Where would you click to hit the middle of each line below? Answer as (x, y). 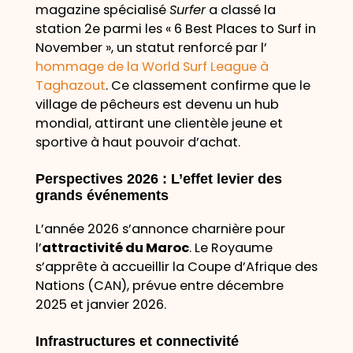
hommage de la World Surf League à (152, 66)
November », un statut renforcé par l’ (151, 47)
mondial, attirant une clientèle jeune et (159, 123)
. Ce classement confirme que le (208, 85)
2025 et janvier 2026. (100, 305)
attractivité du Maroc (115, 248)
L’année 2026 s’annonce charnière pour (160, 229)
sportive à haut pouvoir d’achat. (137, 142)
